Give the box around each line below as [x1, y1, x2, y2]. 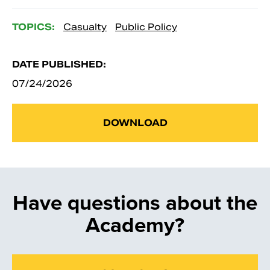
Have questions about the [13, 186, 257, 218]
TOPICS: [12, 20, 55, 33]
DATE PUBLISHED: [12, 58, 106, 70]
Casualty [63, 20, 107, 33]
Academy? [86, 209, 184, 240]
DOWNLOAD [102, 116, 168, 128]
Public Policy [115, 20, 177, 33]
